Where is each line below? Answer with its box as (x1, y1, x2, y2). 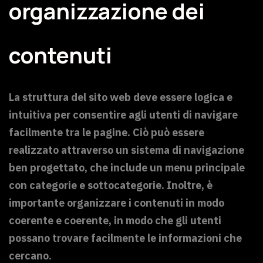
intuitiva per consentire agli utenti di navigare (9, 107, 238, 122)
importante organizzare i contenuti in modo (9, 195, 224, 210)
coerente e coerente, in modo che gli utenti (9, 213, 221, 227)
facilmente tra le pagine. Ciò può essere (9, 125, 204, 139)
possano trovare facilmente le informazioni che (9, 231, 242, 245)
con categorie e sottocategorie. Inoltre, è (9, 178, 213, 192)
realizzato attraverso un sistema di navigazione (9, 143, 244, 157)
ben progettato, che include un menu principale (9, 160, 245, 174)
